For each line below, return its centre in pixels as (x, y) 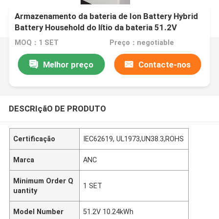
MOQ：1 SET (37, 43)
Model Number (39, 211)
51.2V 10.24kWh (109, 211)
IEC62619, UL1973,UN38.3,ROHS (134, 139)
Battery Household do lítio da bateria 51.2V (96, 28)
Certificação (34, 139)
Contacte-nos (165, 64)
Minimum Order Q (44, 181)
